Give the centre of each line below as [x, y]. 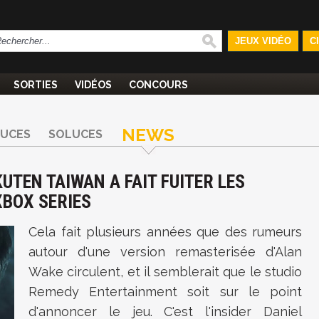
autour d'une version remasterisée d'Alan [165, 252]
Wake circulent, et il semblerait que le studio [165, 272]
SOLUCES [75, 134]
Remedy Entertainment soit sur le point [165, 292]
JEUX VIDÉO [263, 41]
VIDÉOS [93, 85]
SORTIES [36, 85]
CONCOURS [158, 85]
